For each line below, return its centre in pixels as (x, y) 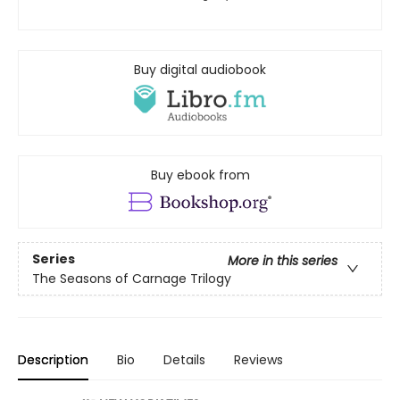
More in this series (283, 260)
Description (53, 360)
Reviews (258, 360)
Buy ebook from (200, 175)
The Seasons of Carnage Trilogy (132, 278)
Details (184, 360)
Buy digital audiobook (200, 70)
